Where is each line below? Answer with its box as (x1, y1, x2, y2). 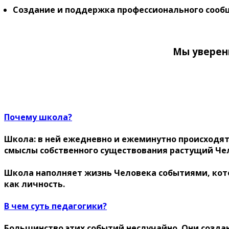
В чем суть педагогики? (4, 200, 107, 212)
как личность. (4, 178, 65, 190)
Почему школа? (4, 111, 72, 123)
